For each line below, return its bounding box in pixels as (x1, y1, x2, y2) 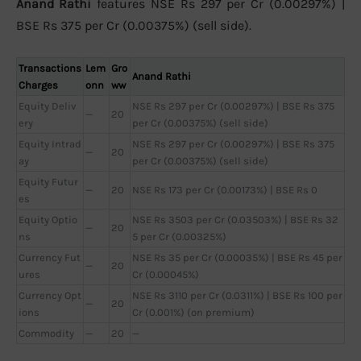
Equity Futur (19, 176, 78, 189)
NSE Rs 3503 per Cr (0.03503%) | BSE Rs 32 (132, 214, 338, 226)
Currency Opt (19, 289, 81, 302)
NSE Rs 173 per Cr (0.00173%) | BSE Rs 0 (132, 184, 317, 197)
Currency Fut (19, 251, 81, 264)
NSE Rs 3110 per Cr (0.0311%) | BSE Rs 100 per (132, 289, 342, 302)
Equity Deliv (19, 100, 77, 113)
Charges (19, 79, 58, 92)
